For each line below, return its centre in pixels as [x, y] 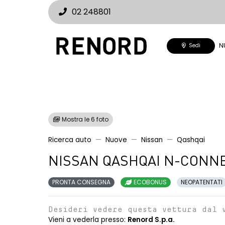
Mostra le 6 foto [84, 119]
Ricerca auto [70, 140]
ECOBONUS [149, 182]
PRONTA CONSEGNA [81, 182]
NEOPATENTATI [202, 182]
